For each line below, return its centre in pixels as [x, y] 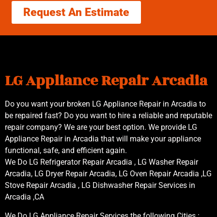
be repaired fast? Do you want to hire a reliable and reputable [108, 116]
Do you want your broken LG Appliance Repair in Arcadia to [105, 104]
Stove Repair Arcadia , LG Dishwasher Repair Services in [100, 186]
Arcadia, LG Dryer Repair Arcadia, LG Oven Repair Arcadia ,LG [108, 174]
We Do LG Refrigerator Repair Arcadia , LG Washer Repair [101, 162]
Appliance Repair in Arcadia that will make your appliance [103, 139]
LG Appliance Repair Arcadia [106, 81]
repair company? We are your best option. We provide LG [101, 127]
